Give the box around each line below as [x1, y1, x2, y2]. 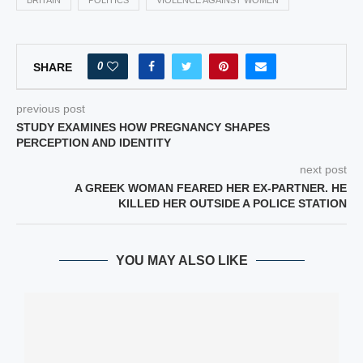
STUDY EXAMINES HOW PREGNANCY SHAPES [16, 121, 270, 134]
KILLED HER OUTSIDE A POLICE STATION [118, 197, 347, 210]
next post [300, 163, 347, 176]
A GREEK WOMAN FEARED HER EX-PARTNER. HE [75, 181, 347, 194]
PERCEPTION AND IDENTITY [16, 136, 171, 149]
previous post [16, 102, 85, 115]
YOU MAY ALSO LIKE [115, 254, 248, 267]
